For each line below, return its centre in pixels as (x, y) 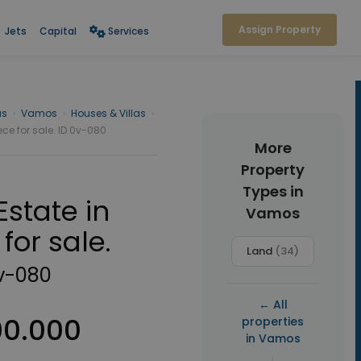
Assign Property (280, 29)
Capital (58, 31)
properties (273, 322)
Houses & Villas (108, 113)
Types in (273, 191)
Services (128, 31)
